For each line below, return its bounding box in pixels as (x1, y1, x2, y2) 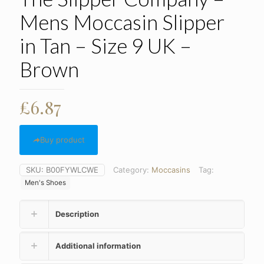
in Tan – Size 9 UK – (19, 33, 192, 58)
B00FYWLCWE (46, 165, 98, 174)
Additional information (55, 241, 141, 250)
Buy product (40, 135, 85, 144)
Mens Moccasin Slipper (19, 9, 225, 34)
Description (55, 209, 99, 219)
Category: (113, 165, 151, 174)
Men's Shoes (25, 179, 66, 187)
